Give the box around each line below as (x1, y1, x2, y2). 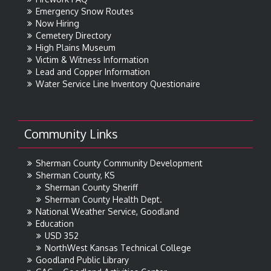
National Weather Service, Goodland (36, 206, 179, 217)
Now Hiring (36, 18, 79, 29)
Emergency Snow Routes (36, 6, 134, 17)
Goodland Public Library (36, 255, 129, 266)
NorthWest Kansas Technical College (45, 243, 191, 253)
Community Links (24, 126, 118, 142)
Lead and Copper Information (36, 67, 150, 77)
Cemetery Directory (36, 30, 111, 41)
